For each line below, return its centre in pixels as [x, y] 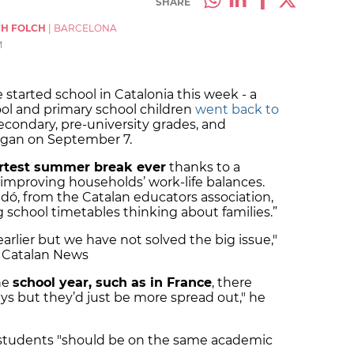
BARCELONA [85, 28]
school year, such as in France [112, 283]
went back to [237, 110]
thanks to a [203, 168]
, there [232, 283]
